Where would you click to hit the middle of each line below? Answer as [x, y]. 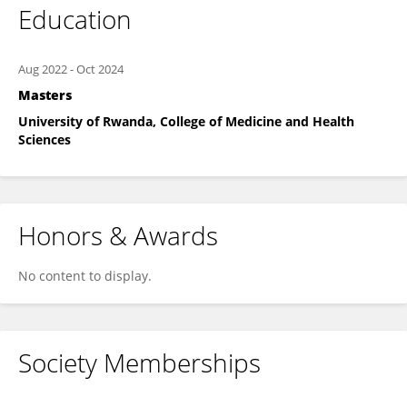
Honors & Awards [118, 235]
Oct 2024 [100, 69]
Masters [45, 95]
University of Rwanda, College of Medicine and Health [186, 121]
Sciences [45, 139]
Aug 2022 [43, 69]
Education [75, 19]
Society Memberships [139, 362]
